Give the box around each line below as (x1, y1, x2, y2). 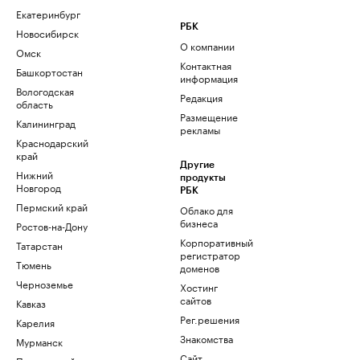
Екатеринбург (16, 6, 80, 22)
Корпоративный (180, 234, 253, 250)
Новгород (16, 179, 61, 195)
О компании (180, 38, 235, 54)
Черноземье (16, 276, 73, 292)
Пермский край (16, 198, 88, 215)
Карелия (16, 314, 55, 330)
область (16, 96, 53, 112)
